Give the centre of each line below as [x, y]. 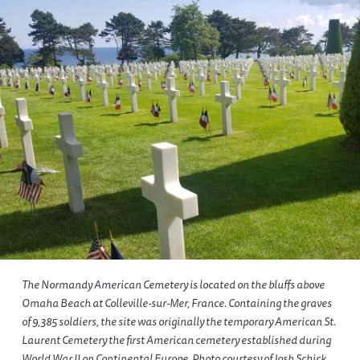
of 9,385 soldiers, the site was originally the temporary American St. [178, 321]
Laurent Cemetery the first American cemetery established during [176, 340]
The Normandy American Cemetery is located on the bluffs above [173, 284]
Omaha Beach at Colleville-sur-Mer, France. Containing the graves [176, 303]
